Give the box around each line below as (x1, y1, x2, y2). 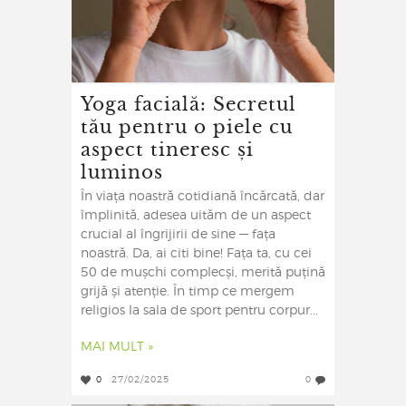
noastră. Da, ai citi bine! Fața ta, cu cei (81, 247, 312, 261)
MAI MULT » (81, 341, 153, 354)
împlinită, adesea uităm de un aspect (81, 209, 311, 223)
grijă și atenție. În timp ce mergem (81, 285, 295, 299)
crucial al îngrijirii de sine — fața (81, 228, 275, 242)
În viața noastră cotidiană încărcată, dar (81, 190, 324, 204)
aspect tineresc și (81, 134, 254, 163)
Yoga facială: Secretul (81, 89, 296, 118)
